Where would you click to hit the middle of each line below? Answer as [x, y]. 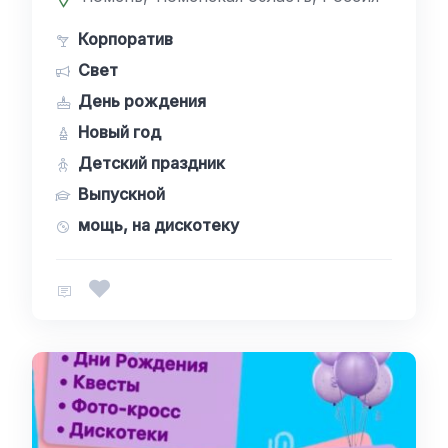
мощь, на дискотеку [158, 225]
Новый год [119, 132]
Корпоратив [125, 39]
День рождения [142, 101]
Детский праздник [151, 163]
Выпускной [121, 194]
